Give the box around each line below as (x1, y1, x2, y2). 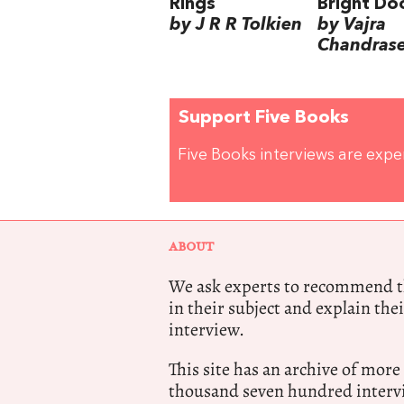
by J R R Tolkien (170, 16, 302, 35)
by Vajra (317, 16, 386, 35)
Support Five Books (179, 109, 349, 128)
